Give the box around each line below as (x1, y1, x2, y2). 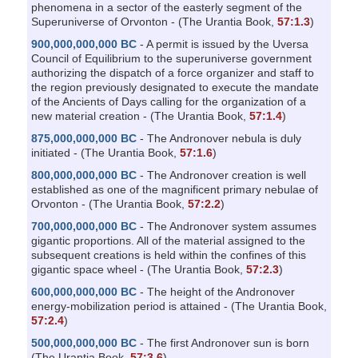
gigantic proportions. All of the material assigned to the (30, 233, 305, 247)
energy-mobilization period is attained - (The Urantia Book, (30, 299, 327, 312)
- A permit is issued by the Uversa (136, 37, 308, 50)
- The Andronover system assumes (136, 219, 316, 233)
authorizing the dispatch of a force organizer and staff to (30, 66, 314, 79)
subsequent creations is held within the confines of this (30, 248, 306, 261)
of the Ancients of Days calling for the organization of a (30, 94, 306, 108)
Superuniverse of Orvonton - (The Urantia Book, (30, 14, 277, 28)
